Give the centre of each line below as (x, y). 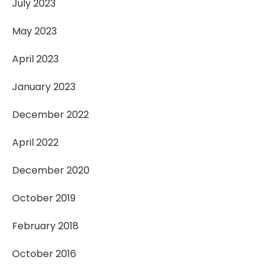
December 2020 (51, 170)
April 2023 (35, 59)
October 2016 (44, 254)
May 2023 (34, 31)
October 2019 (44, 198)
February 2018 (45, 226)
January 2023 (44, 87)
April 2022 (35, 142)
